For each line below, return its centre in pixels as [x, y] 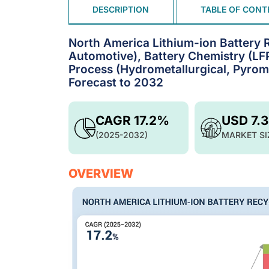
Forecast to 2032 [116, 83]
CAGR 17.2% [132, 120]
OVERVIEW [101, 174]
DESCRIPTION [121, 10]
